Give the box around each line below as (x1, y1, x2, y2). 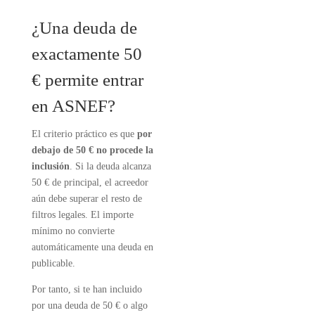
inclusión (31, 161, 70, 172)
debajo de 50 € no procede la (31, 145, 153, 155)
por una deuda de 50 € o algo (31, 300, 148, 311)
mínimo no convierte (31, 226, 115, 236)
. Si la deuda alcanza (69, 161, 151, 172)
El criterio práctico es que (31, 129, 137, 139)
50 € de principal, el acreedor (31, 177, 148, 188)
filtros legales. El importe (31, 210, 134, 220)
